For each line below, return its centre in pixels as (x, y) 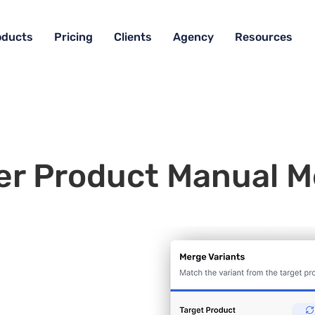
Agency (193, 37)
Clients (133, 37)
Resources (264, 37)
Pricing (73, 37)
